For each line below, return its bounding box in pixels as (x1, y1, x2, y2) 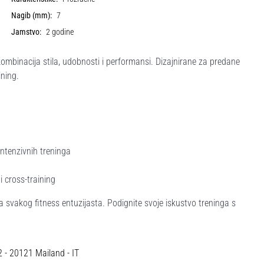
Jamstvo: (11, 27, 42, 37)
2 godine (46, 27, 74, 37)
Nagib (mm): (11, 11, 52, 21)
